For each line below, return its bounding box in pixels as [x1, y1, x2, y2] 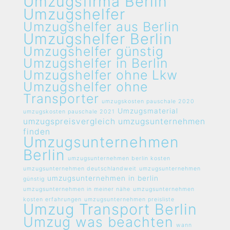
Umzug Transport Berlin [23, 200, 197, 218]
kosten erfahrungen [23, 196, 82, 203]
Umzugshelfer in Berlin [23, 55, 168, 71]
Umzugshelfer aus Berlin [23, 19, 179, 34]
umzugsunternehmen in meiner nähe [23, 186, 130, 193]
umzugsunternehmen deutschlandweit [23, 165, 137, 172]
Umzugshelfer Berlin [23, 30, 172, 48]
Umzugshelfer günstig [23, 44, 164, 59]
